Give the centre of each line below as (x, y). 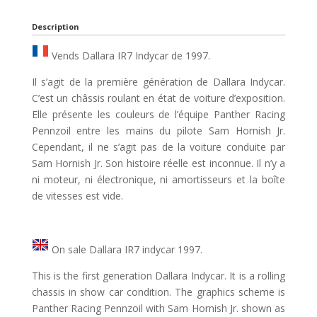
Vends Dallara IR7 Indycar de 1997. (129, 55)
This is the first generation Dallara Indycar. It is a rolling (158, 275)
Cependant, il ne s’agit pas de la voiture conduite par (158, 146)
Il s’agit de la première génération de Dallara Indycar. (158, 81)
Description (55, 26)
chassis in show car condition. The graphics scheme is (158, 292)
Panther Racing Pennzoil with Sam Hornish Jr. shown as (158, 308)
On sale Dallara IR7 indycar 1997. (125, 249)
